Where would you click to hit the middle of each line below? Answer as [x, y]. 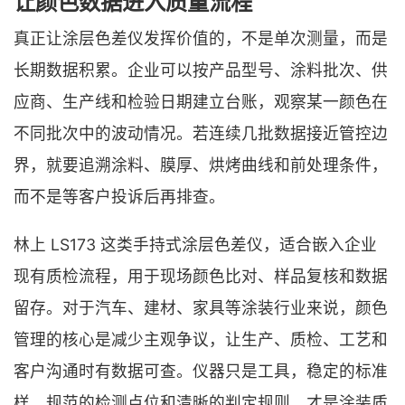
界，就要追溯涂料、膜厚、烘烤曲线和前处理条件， [201, 165]
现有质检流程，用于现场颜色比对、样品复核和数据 [201, 276]
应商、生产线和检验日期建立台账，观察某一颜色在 [201, 102]
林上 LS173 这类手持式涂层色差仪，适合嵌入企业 [195, 244]
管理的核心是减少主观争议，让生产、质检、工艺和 [201, 339]
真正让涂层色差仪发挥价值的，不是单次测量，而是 [201, 39]
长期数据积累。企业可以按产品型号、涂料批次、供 [201, 71]
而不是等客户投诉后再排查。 [119, 197]
